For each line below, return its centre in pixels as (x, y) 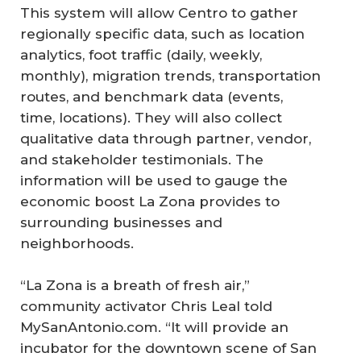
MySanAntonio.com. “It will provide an (154, 327)
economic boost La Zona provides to (150, 202)
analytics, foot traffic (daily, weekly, (141, 55)
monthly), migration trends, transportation (170, 76)
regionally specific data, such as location (162, 34)
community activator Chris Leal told (146, 306)
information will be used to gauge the (154, 181)
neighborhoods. (77, 244)
